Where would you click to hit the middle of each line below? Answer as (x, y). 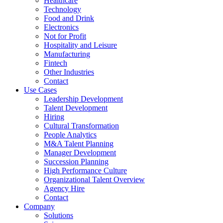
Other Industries (69, 72)
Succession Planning (76, 162)
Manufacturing (67, 54)
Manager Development (80, 153)
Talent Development (76, 108)
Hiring (54, 117)
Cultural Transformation (81, 126)
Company (39, 207)
